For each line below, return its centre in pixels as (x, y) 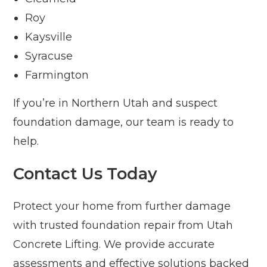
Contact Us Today (86, 174)
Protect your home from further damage (122, 207)
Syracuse (49, 56)
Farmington (57, 75)
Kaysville (49, 37)
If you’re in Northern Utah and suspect (116, 103)
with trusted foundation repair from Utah (123, 226)
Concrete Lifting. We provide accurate (114, 245)
